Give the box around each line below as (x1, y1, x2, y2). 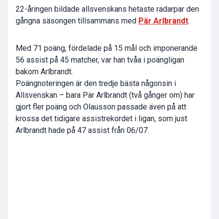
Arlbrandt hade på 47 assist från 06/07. (16, 126, 149, 135)
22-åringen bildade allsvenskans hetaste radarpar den (16, 4, 199, 14)
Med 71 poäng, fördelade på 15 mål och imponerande (16, 44, 197, 53)
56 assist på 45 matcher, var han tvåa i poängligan (16, 55, 184, 65)
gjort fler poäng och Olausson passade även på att (16, 102, 186, 112)
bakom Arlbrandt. (16, 67, 73, 77)
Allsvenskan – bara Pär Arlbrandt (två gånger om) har (16, 90, 195, 100)
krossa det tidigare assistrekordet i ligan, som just (16, 114, 187, 124)
